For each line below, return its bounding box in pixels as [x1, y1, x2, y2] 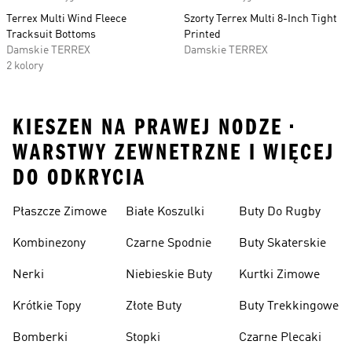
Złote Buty [126, 300, 181, 313]
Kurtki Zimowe [239, 269, 320, 281]
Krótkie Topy [13, 300, 81, 313]
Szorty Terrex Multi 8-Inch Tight [184, 13, 337, 24]
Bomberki [13, 332, 68, 344]
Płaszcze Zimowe [13, 206, 107, 218]
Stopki [126, 332, 160, 344]
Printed [184, 29, 221, 40]
